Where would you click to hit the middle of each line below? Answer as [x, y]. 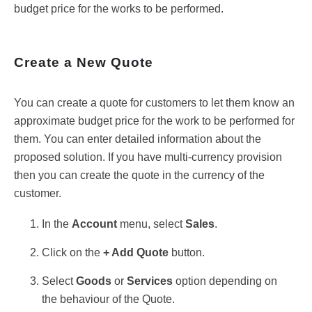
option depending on [226, 281]
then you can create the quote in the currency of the [139, 175]
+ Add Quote [136, 252]
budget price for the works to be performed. [120, 9]
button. [188, 252]
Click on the [72, 252]
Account [96, 224]
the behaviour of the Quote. [110, 299]
